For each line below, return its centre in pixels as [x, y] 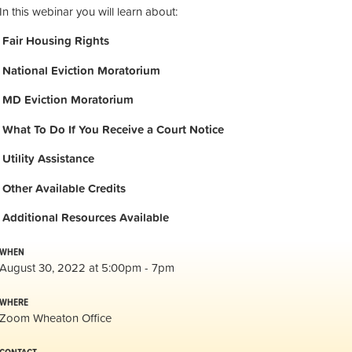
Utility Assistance [48, 158]
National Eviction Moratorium [81, 70]
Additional [30, 217]
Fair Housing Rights [56, 40]
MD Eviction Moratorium [68, 99]
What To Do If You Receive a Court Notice [113, 129]
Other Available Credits [64, 188]
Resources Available [115, 217]
